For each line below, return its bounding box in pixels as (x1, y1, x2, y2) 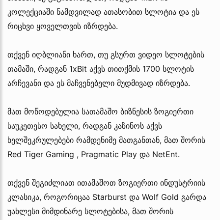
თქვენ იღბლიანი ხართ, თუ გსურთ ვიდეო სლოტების (7, 49, 204, 59)
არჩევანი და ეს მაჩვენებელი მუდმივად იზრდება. (7, 78, 190, 88)
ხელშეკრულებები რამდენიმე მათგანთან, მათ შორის (7, 135, 205, 145)
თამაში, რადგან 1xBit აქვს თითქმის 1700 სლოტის (7, 63, 194, 74)
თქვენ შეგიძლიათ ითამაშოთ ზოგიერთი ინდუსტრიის (7, 177, 205, 188)
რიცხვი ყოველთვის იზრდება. (7, 21, 118, 31)
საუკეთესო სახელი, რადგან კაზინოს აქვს (7, 120, 162, 131)
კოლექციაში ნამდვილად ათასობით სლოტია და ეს (7, 6, 199, 17)
